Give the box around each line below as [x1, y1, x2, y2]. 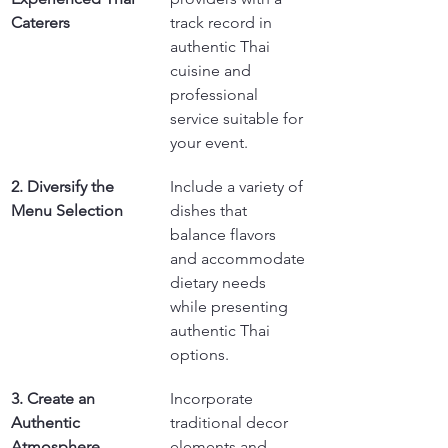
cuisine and [170, 61, 255, 80]
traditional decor [170, 413, 292, 432]
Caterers [11, 13, 70, 32]
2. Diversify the [11, 177, 118, 196]
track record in [170, 13, 276, 32]
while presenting [170, 297, 292, 316]
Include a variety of [170, 177, 307, 196]
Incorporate [170, 389, 257, 408]
